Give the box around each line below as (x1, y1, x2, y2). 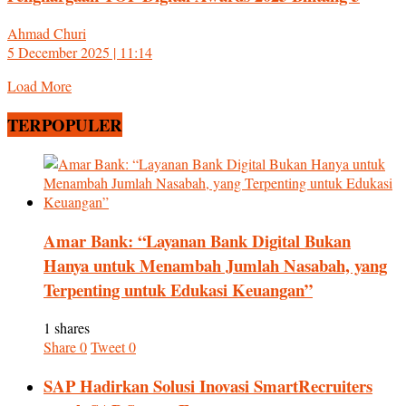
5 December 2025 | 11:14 (7, 43, 152, 63)
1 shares (43, 318, 90, 338)
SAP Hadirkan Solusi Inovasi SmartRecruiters (43, 372, 372, 398)
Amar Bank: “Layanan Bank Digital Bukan (43, 227, 351, 253)
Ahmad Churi (7, 24, 86, 43)
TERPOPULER (7, 112, 122, 138)
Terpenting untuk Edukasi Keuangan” (43, 276, 313, 302)
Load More (7, 76, 72, 96)
